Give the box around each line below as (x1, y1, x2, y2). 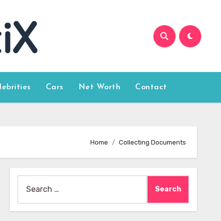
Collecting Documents (119, 138, 186, 146)
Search (16, 177, 43, 186)
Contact (135, 83, 167, 91)
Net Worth (78, 83, 121, 91)
